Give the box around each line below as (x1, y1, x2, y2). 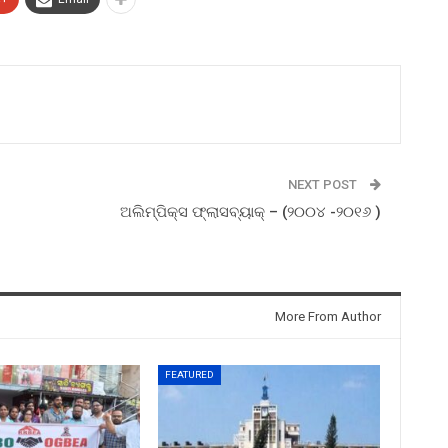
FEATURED (165, 368, 215, 380)
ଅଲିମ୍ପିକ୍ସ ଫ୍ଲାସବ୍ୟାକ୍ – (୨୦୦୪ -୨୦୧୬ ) (119, 202, 381, 221)
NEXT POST (287, 176, 360, 192)
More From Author (274, 308, 381, 324)
